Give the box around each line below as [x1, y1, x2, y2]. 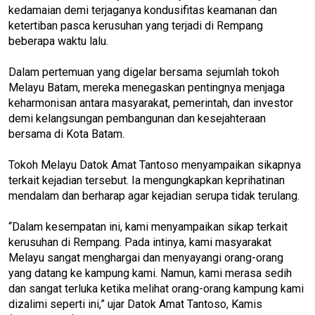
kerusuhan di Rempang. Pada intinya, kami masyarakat [8, 235, 271, 249]
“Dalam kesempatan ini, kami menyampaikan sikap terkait [8, 219, 288, 233]
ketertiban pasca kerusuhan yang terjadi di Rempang [8, 18, 263, 32]
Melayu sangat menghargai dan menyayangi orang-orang [8, 250, 283, 264]
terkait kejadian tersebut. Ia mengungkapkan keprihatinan [8, 173, 285, 187]
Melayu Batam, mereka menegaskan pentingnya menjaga [8, 80, 285, 94]
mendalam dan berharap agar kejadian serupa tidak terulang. [8, 188, 300, 202]
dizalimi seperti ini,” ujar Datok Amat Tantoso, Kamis [8, 297, 262, 311]
